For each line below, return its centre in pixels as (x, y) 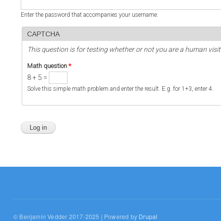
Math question (48, 66)
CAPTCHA (43, 34)
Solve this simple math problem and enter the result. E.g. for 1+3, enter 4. (120, 89)
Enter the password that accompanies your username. (90, 15)
